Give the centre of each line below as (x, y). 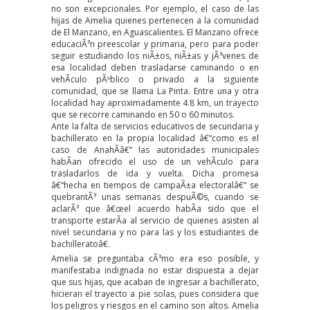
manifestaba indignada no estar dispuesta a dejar (155, 270)
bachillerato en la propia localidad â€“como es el (155, 138)
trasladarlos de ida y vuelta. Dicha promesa (155, 173)
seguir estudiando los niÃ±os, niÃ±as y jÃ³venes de (155, 55)
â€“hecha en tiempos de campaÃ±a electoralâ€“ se (155, 185)
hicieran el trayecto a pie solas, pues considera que (155, 293)
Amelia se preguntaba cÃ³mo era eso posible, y (155, 258)
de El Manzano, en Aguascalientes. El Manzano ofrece (155, 32)
